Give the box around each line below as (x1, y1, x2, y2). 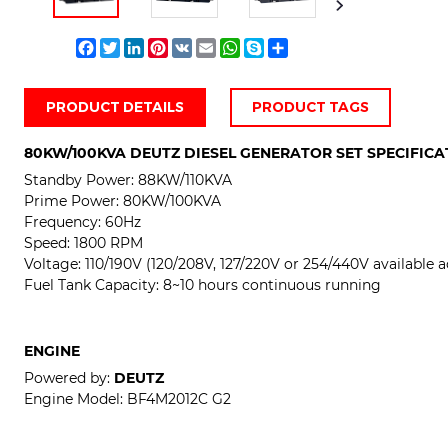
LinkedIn (144, 37, 203, 56)
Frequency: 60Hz (24, 213, 141, 232)
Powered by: (24, 369, 114, 388)
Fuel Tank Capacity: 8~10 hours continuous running (24, 276, 381, 295)
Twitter (120, 37, 170, 56)
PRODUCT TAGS (252, 98, 369, 117)
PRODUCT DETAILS (46, 98, 184, 117)
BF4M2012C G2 (127, 390, 231, 409)
